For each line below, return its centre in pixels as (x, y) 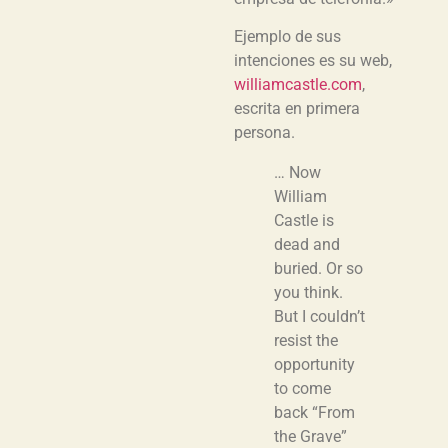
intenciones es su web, (313, 61)
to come (302, 389)
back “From (314, 413)
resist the (306, 341)
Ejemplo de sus (287, 37)
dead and (307, 245)
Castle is (304, 221)
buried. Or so (318, 269)
